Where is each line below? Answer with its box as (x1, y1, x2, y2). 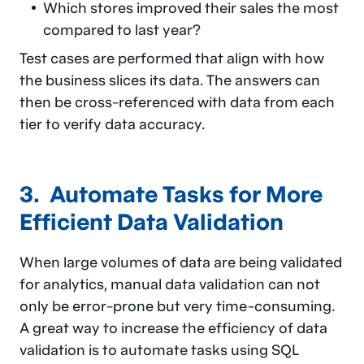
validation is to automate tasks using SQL (19, 340, 299, 359)
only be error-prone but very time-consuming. (19, 296, 335, 315)
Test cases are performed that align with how (19, 48, 324, 67)
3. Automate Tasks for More (19, 178, 323, 209)
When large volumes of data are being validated (19, 252, 342, 271)
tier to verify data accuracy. (19, 114, 205, 133)
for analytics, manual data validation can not (19, 274, 320, 293)
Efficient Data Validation (19, 206, 284, 236)
